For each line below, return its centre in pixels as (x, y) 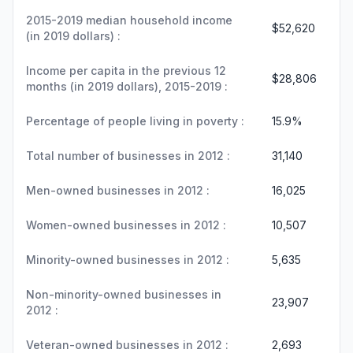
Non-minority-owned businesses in (124, 294)
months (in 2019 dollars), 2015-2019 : (127, 86)
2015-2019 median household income (129, 20)
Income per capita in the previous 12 (126, 71)
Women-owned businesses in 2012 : (126, 225)
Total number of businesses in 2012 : (128, 156)
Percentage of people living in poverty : (135, 121)
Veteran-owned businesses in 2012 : (127, 345)
